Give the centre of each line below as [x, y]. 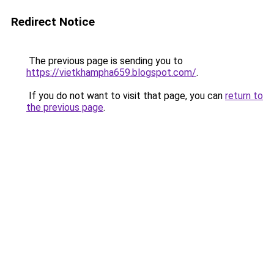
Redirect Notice [53, 22]
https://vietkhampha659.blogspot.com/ [111, 72]
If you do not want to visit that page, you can [126, 96]
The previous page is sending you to [105, 61]
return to [244, 96]
